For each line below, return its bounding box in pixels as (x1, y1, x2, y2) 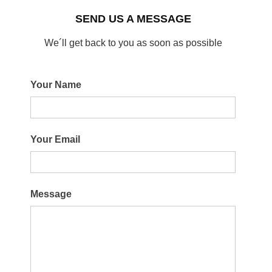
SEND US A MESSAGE (75, 13, 191, 25)
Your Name (30, 80, 81, 90)
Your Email (30, 134, 80, 144)
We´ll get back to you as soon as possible (44, 38, 222, 48)
